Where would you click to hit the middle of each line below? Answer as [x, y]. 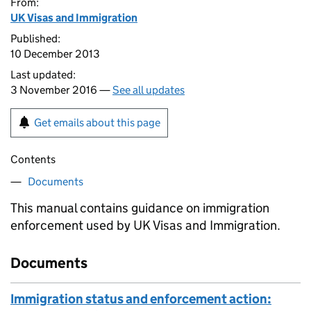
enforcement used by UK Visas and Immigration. [145, 225]
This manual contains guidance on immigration [140, 208]
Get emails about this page [97, 123]
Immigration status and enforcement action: [141, 299]
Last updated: [43, 75]
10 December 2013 [55, 54]
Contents [33, 159]
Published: [35, 39]
